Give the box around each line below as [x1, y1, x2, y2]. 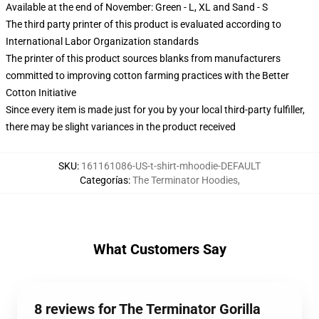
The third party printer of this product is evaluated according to [6, 19, 281, 30]
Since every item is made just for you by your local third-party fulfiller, [6, 104, 305, 115]
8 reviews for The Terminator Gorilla [34, 300, 261, 318]
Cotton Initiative [6, 87, 76, 98]
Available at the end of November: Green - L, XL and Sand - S [6, 1, 268, 13]
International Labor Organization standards [6, 36, 199, 47]
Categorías [79, 174, 128, 186]
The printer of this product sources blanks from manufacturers [6, 53, 281, 64]
